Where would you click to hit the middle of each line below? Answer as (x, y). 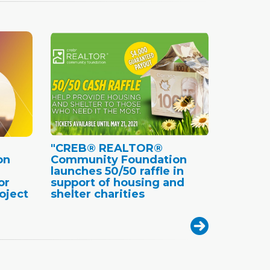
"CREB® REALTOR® (106, 148)
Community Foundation (118, 159)
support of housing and (117, 182)
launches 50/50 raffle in (117, 171)
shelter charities (97, 194)
